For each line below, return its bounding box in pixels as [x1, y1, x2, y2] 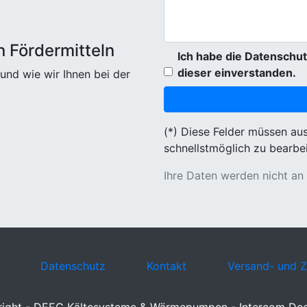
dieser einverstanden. [177, 66, 296, 79]
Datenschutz [40, 259, 106, 273]
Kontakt [146, 259, 186, 273]
